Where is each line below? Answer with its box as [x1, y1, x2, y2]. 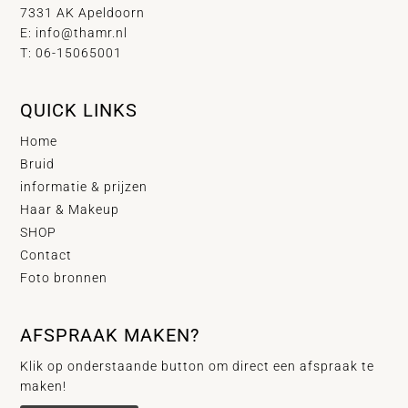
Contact [20, 247, 73, 262]
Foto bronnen [20, 270, 108, 285]
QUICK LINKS [20, 98, 138, 121]
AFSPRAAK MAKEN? [20, 324, 200, 347]
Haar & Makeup [20, 201, 120, 217]
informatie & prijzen [20, 178, 148, 194]
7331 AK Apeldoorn [20, 5, 146, 20]
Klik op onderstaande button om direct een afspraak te [20, 359, 375, 374]
